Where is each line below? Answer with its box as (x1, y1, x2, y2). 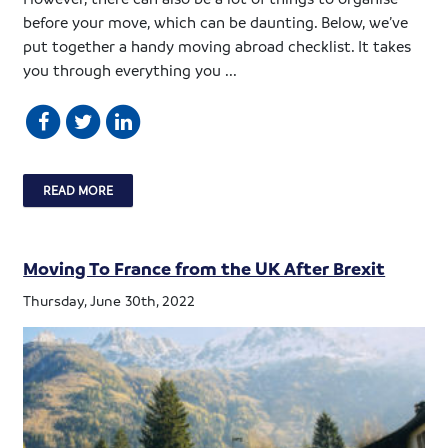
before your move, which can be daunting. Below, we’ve (23, 11, 409, 32)
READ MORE (43, 181, 114, 198)
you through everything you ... (23, 59, 238, 80)
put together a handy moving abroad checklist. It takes (23, 35, 412, 56)
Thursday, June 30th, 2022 (23, 290, 196, 309)
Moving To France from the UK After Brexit (23, 256, 386, 279)
